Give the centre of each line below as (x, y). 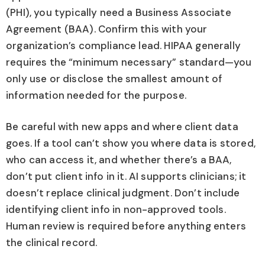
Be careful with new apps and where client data (122, 127)
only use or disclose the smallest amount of (114, 78)
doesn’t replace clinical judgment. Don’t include (123, 193)
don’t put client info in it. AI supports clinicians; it (126, 177)
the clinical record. (52, 243)
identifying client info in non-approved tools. (116, 210)
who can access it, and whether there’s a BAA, (119, 160)
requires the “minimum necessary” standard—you (129, 62)
